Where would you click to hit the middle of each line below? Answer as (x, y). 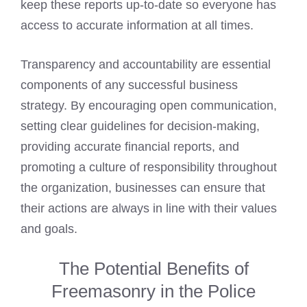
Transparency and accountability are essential (146, 65)
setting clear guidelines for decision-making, (140, 126)
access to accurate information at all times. (137, 26)
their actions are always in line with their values (149, 209)
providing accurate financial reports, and (130, 147)
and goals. (49, 229)
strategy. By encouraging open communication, (149, 106)
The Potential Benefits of (153, 269)
